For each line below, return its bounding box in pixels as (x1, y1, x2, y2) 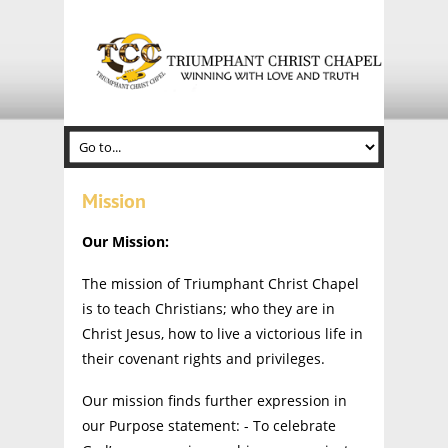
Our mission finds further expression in (81, 391, 347, 411)
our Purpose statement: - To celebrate (81, 416, 336, 436)
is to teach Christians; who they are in (81, 299, 335, 319)
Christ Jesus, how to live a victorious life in (81, 324, 363, 344)
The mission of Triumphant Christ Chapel (81, 274, 359, 294)
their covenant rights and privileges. (81, 349, 325, 369)
